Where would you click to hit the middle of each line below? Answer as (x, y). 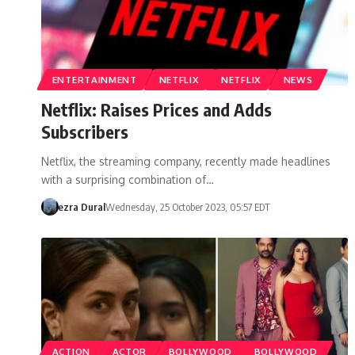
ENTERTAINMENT (94, 79)
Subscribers (85, 131)
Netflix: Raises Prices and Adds (157, 109)
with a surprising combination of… (128, 179)
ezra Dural (81, 206)
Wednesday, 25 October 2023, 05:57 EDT (187, 206)
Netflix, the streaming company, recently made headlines (186, 161)
